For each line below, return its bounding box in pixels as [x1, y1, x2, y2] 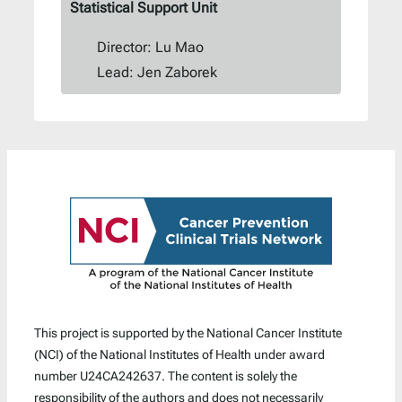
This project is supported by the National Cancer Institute [34, 326, 342, 340]
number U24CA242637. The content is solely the [34, 369, 297, 383]
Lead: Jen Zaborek [97, 63, 217, 81]
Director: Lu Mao [97, 38, 204, 56]
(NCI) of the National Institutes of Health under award [34, 347, 325, 362]
